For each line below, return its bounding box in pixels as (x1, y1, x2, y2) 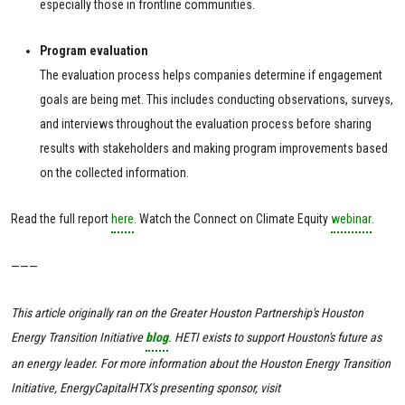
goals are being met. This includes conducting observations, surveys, (40, 92, 393, 108)
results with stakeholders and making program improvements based (40, 141, 388, 156)
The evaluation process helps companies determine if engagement (40, 68, 382, 83)
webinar (331, 212, 372, 227)
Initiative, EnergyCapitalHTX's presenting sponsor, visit (11, 381, 280, 396)
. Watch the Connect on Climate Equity (134, 212, 331, 227)
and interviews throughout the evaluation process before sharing (40, 117, 372, 132)
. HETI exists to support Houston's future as (168, 330, 381, 345)
